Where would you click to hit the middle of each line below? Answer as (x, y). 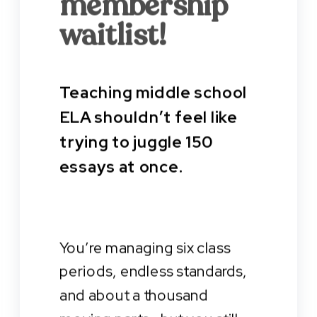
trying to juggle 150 (136, 142)
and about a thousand (134, 295)
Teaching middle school (153, 93)
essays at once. (121, 167)
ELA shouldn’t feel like (149, 117)
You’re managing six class (145, 247)
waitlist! (114, 35)
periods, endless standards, (154, 271)
